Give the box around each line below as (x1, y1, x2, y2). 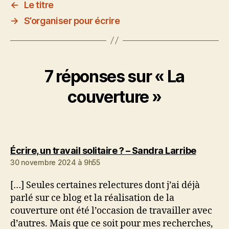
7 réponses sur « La (44, 66, 185, 86)
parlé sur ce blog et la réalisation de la (10, 192, 174, 204)
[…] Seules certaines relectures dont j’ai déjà (10, 179, 200, 191)
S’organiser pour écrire (24, 15, 120, 26)
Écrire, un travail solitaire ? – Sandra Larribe (10, 145, 196, 156)
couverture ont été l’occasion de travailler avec (10, 204, 212, 217)
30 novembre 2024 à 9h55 (10, 157, 100, 167)
